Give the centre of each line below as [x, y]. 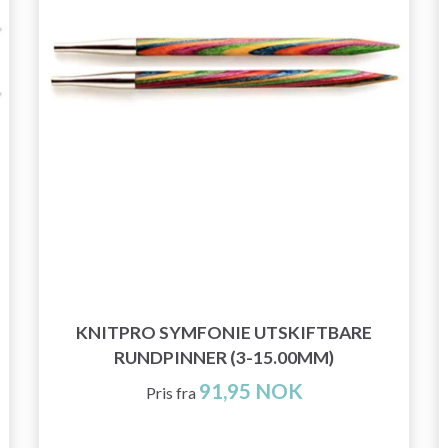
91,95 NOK [250, 391]
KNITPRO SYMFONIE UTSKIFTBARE [224, 333]
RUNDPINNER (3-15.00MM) [224, 358]
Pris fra [170, 393]
